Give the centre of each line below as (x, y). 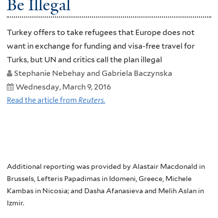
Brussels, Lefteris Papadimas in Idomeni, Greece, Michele (99, 178)
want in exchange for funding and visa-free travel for (101, 46)
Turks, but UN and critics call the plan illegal (84, 60)
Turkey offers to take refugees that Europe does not (101, 33)
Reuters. (92, 100)
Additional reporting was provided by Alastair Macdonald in (106, 166)
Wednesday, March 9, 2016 (63, 87)
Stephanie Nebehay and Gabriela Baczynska (93, 73)
